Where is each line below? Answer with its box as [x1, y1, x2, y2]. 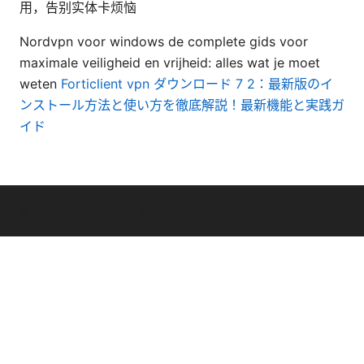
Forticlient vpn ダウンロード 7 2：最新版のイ [61, 75, 333, 92]
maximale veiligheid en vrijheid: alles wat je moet [19, 54, 320, 71]
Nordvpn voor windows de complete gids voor [19, 32, 308, 50]
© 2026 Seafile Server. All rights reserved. [19, 204, 209, 217]
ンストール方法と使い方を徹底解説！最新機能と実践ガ [19, 96, 344, 113]
